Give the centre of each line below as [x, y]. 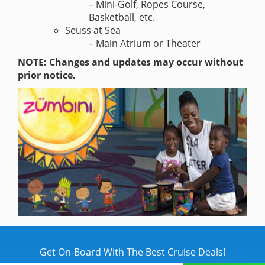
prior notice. [47, 75]
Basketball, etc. [122, 17]
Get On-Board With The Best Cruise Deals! [132, 252]
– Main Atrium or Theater [145, 43]
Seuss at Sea [93, 30]
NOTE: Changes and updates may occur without [130, 62]
